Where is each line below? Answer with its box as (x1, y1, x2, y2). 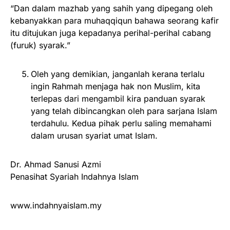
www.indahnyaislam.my (10, 200, 102, 211)
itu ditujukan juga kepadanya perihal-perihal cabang (10, 28, 211, 39)
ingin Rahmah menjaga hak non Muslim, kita (31, 81, 200, 92)
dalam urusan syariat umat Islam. (31, 130, 158, 141)
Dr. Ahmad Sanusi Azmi (10, 159, 101, 170)
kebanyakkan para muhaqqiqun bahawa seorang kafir (10, 15, 219, 26)
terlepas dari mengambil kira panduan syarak (31, 93, 205, 104)
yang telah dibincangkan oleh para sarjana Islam (31, 106, 217, 117)
